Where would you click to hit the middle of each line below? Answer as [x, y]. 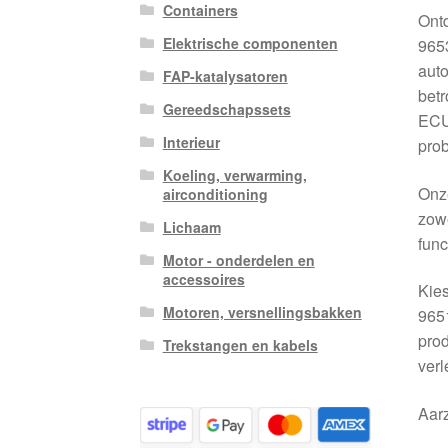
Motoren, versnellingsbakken [262, 312]
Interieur [191, 142]
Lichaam [191, 227]
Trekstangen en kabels [240, 345]
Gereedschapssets [226, 109]
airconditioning [215, 194]
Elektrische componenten [250, 43]
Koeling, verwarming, [234, 175]
